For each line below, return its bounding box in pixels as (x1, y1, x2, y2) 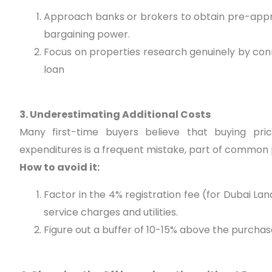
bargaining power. (44, 27, 130, 42)
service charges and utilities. (44, 205, 178, 220)
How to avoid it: (19, 160, 100, 175)
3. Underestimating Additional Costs (19, 107, 211, 122)
